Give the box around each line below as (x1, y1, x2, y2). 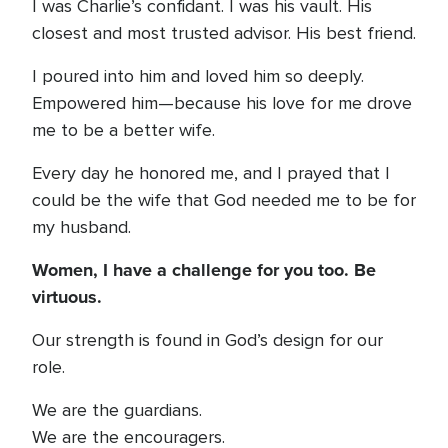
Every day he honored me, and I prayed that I (32, 162, 390, 184)
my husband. (32, 216, 131, 238)
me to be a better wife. (32, 119, 215, 141)
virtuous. (32, 284, 102, 310)
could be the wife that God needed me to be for (32, 189, 416, 211)
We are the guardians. (32, 399, 202, 421)
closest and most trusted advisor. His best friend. (32, 22, 416, 44)
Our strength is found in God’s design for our (32, 329, 383, 351)
